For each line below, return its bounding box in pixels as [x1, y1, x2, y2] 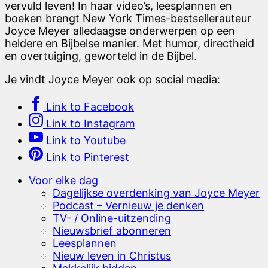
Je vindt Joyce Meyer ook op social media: [5, 72, 220, 86]
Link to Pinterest [46, 150, 129, 163]
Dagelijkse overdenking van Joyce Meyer [53, 186, 260, 199]
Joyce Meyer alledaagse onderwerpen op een [5, 24, 235, 37]
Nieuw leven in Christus [53, 249, 171, 262]
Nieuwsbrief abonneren [53, 224, 171, 237]
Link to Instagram [46, 117, 135, 130]
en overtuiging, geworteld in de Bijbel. [5, 49, 197, 62]
